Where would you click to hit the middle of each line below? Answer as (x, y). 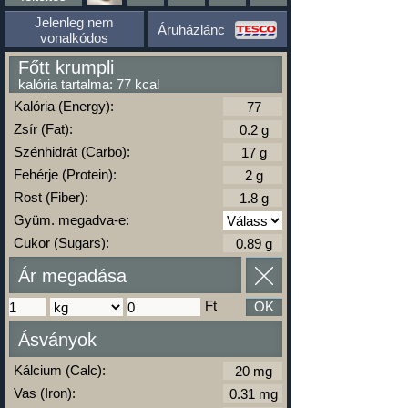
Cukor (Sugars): (61, 243)
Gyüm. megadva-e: (71, 220)
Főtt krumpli (66, 67)
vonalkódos (74, 37)
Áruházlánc (192, 30)
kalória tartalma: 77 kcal (89, 84)
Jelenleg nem (74, 22)
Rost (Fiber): (51, 197)
